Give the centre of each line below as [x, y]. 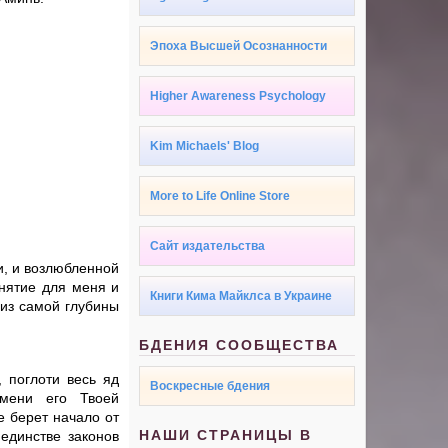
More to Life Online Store [220, 196]
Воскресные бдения [210, 386]
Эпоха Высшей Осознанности [239, 46]
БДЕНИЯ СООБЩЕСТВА [239, 345]
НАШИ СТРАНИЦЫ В [226, 435]
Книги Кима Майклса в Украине [241, 296]
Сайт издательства [208, 246]
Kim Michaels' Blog [205, 146]
